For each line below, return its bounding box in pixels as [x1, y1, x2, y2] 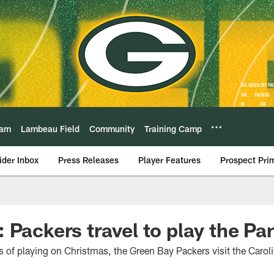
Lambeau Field [21, 123, 80, 134]
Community [89, 123, 135, 134]
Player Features [138, 155, 201, 165]
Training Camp [144, 123, 202, 134]
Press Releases [58, 155, 119, 165]
